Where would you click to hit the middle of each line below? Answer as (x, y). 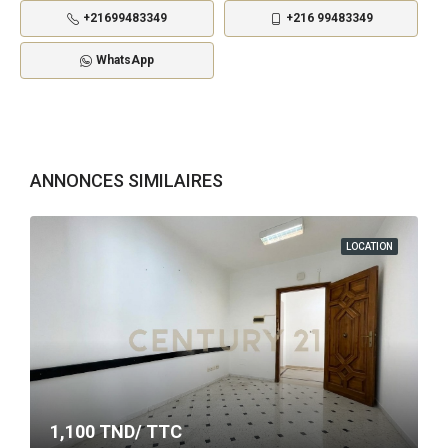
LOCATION (369, 247)
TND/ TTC (138, 432)
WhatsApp (125, 60)
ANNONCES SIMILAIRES (126, 181)
